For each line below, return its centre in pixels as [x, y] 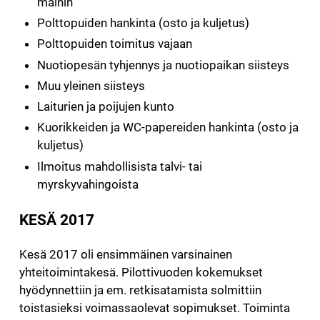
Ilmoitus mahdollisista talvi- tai [120, 166]
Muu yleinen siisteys [91, 85]
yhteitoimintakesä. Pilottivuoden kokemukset [141, 272]
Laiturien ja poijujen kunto [106, 106]
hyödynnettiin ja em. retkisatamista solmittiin [140, 290]
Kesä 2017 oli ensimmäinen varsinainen [125, 254]
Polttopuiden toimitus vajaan [115, 44]
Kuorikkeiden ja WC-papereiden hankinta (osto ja [168, 127]
